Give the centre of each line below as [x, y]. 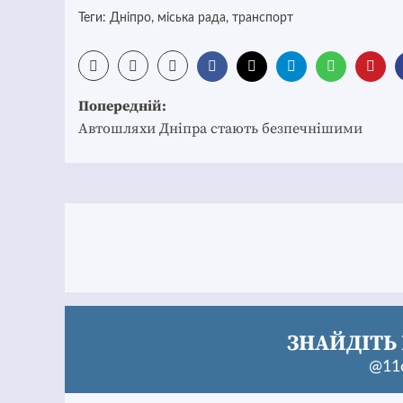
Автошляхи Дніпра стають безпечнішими [220, 129]
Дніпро [130, 18]
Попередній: [122, 107]
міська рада [192, 18]
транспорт [263, 18]
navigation [143, 135]
